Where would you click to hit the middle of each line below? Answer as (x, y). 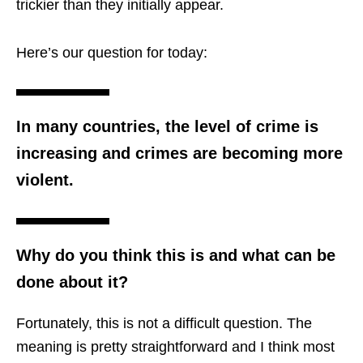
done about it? (72, 282)
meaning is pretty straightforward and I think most (175, 347)
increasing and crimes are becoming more (179, 153)
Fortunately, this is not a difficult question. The (164, 323)
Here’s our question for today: (112, 53)
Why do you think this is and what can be (176, 255)
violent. (45, 180)
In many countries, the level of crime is (167, 126)
